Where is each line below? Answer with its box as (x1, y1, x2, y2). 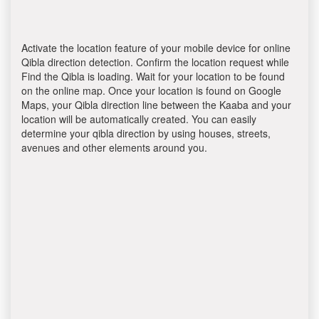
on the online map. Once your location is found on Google (21, 83, 281, 98)
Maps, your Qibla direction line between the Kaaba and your (21, 98, 291, 113)
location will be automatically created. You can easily (21, 112, 256, 127)
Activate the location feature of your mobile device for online (21, 41, 291, 56)
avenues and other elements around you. (21, 140, 207, 155)
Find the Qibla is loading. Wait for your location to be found (21, 69, 285, 84)
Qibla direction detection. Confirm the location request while (21, 55, 289, 70)
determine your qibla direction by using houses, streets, (21, 126, 271, 141)
